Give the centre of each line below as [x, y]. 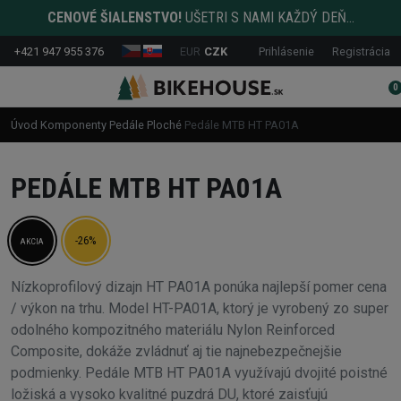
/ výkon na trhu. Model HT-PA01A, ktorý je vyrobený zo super [200, 309]
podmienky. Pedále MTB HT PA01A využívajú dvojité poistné [199, 373]
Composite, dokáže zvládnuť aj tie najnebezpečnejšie [176, 352]
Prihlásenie [286, 51]
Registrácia [361, 51]
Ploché [164, 124]
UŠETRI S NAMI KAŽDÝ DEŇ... [268, 17]
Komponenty [73, 124]
